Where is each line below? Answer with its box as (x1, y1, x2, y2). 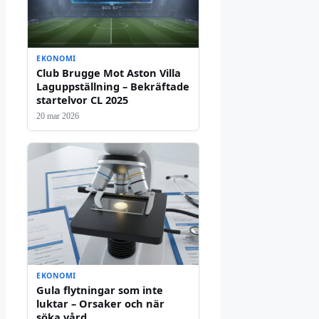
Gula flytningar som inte (36, 282, 163, 297)
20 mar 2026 (36, 110, 79, 121)
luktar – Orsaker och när (36, 296, 164, 310)
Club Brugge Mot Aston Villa (36, 65, 181, 80)
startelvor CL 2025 (36, 92, 128, 107)
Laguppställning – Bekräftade (36, 78, 189, 93)
